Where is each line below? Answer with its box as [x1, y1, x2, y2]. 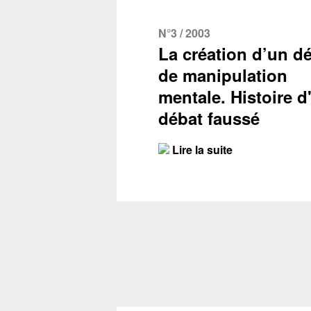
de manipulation [158, 63, 287, 87]
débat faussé [158, 106, 260, 130]
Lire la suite [169, 142, 233, 158]
